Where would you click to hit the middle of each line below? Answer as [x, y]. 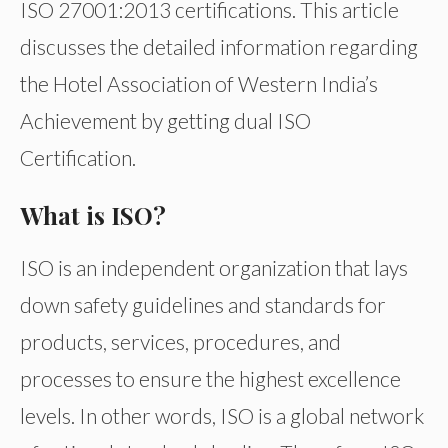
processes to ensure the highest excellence [210, 379]
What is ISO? [93, 215]
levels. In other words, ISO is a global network [222, 416]
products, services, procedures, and [180, 342]
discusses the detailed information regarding [219, 46]
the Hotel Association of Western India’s [199, 83]
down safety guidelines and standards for [203, 305]
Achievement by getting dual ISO [165, 120]
